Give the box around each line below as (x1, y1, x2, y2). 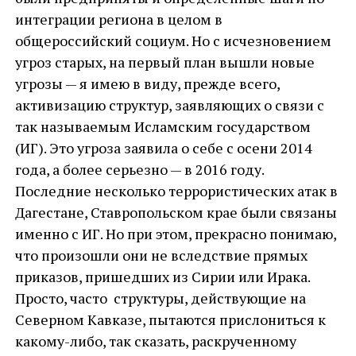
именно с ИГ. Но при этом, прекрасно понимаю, (14, 224, 336, 243)
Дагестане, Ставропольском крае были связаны (14, 203, 337, 222)
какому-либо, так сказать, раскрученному (14, 331, 296, 350)
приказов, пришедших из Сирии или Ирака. (14, 267, 310, 286)
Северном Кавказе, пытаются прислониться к (14, 310, 326, 329)
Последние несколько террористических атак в (14, 181, 338, 200)
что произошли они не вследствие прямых (14, 246, 308, 265)
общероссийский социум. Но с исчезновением (14, 31, 331, 50)
